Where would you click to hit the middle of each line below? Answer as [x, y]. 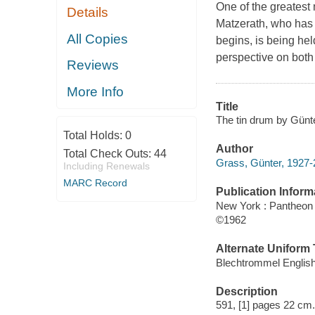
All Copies [98, 39]
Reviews [93, 65]
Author [234, 149]
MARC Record [95, 183]
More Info [96, 91]
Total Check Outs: [108, 154]
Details [88, 13]
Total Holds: [94, 136]
